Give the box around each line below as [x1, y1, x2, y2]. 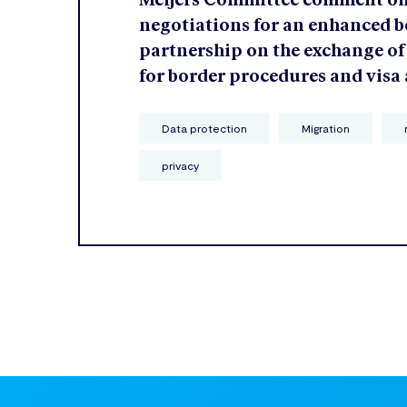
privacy [162, 159, 199, 173]
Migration [302, 122, 350, 135]
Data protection [162, 122, 247, 135]
